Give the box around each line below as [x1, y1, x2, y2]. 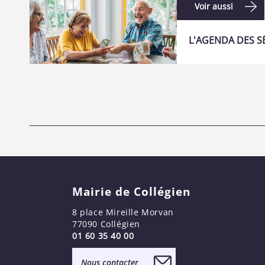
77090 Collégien [72, 218, 140, 230]
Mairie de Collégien [72, 183, 190, 199]
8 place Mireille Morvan [72, 206, 174, 218]
